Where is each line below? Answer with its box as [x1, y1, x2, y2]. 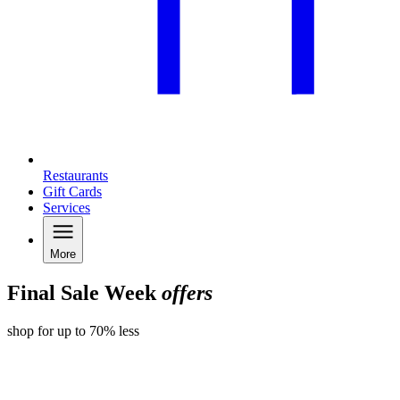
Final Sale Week [7, 281, 162, 305]
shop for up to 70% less [7, 323, 139, 339]
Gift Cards [43, 184, 102, 200]
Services [43, 200, 90, 216]
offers [162, 281, 212, 305]
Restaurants [43, 168, 108, 184]
